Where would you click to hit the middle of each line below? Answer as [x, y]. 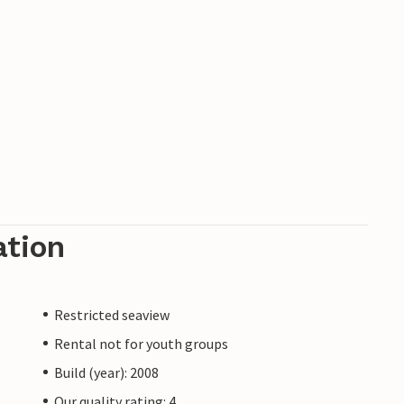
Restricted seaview [112, 314]
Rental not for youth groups [141, 343]
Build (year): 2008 [106, 372]
